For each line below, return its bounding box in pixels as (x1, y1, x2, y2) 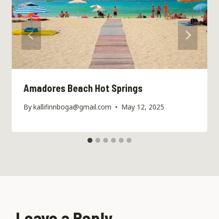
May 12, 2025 (121, 102, 165, 112)
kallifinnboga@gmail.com (33, 102, 112, 112)
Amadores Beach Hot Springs (23, 82, 143, 94)
